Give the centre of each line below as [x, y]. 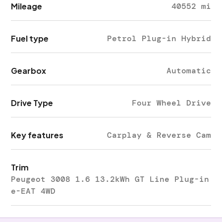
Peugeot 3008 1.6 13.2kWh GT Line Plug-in [110, 179]
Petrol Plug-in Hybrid [159, 38]
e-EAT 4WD [33, 191]
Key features [37, 135]
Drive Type [32, 103]
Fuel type [30, 38]
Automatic [189, 71]
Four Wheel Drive [171, 103]
